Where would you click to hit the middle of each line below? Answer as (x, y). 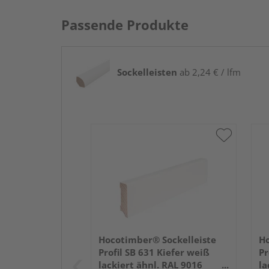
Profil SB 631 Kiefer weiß (154, 252)
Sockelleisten (147, 72)
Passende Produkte (125, 24)
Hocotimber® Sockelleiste (157, 239)
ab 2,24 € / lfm (209, 72)
